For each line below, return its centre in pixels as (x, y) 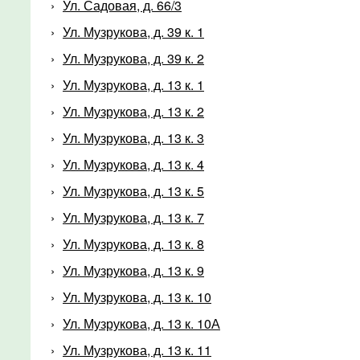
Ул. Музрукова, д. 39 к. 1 (133, 31)
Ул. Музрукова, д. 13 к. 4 (133, 164)
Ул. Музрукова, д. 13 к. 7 (133, 217)
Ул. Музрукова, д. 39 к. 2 (133, 58)
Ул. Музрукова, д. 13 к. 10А (141, 323)
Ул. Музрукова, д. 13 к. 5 (133, 190)
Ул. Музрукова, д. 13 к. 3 (133, 137)
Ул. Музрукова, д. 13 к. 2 (133, 111)
